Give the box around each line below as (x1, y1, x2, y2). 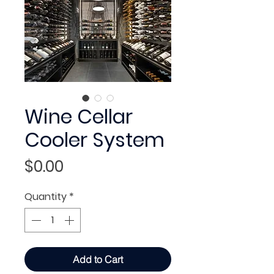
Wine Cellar (24, 103, 133, 130)
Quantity (24, 190, 67, 204)
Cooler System (24, 126, 165, 154)
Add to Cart (73, 253, 123, 265)
